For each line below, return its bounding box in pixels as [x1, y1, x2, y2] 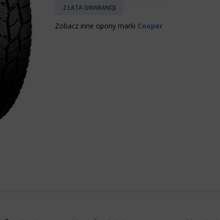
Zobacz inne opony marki [55, 21, 137, 30]
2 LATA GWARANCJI [63, 3, 116, 12]
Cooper [137, 21, 163, 30]
